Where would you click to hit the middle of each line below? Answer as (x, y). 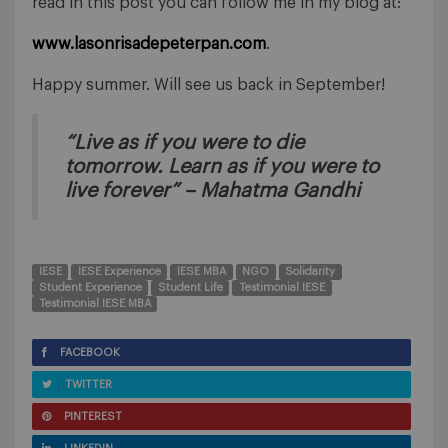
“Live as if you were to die (184, 143)
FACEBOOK (90, 353)
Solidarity (310, 272)
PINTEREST (93, 417)
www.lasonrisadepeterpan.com (149, 44)
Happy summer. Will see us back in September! (208, 85)
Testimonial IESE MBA (94, 304)
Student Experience (90, 288)
